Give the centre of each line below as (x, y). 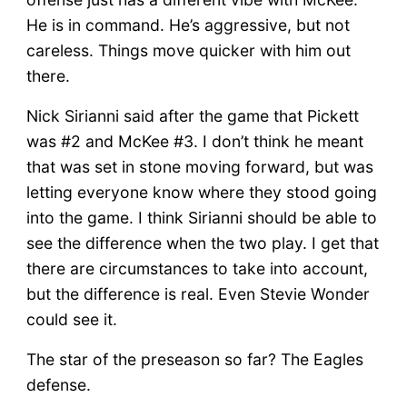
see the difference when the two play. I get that (202, 243)
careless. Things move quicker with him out (188, 50)
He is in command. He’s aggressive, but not (188, 25)
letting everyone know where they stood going (201, 192)
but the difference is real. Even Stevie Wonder (198, 293)
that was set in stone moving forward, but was (199, 166)
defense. (58, 384)
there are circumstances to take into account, (197, 268)
